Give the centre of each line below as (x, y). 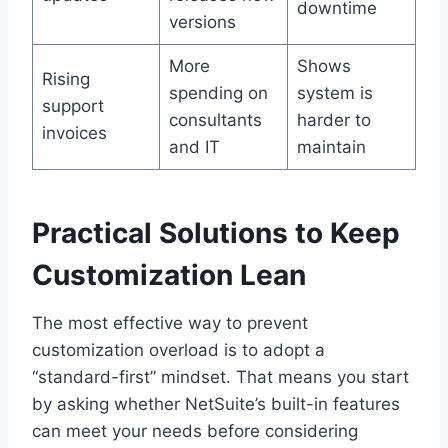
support (72, 105)
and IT (194, 146)
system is (334, 92)
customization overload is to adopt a (178, 349)
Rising (65, 78)
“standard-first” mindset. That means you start (220, 376)
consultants (215, 119)
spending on (218, 92)
